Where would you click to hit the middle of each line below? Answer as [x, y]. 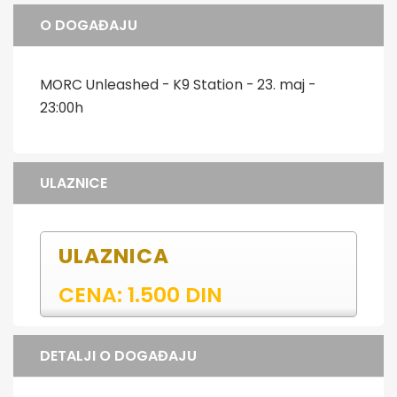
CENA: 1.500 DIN [140, 294]
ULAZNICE [74, 183]
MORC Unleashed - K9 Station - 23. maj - [178, 84]
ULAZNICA [114, 255]
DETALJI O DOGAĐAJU [118, 355]
